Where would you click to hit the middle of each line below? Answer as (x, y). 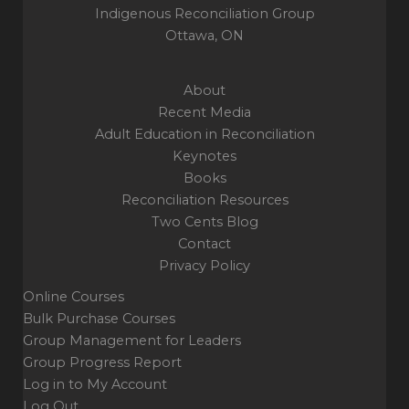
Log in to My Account (95, 384)
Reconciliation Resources (204, 199)
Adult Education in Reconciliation (204, 134)
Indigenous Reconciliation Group (204, 14)
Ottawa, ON (204, 36)
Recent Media (204, 112)
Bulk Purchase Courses (99, 318)
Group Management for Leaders (132, 340)
